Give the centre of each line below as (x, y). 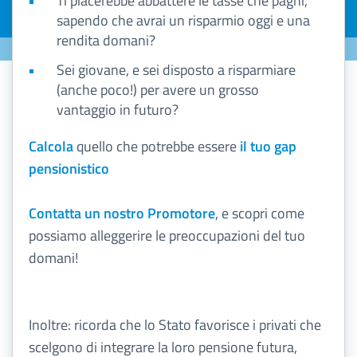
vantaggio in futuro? (118, 110)
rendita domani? (106, 40)
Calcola (51, 146)
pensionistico (69, 169)
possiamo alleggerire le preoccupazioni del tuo (167, 235)
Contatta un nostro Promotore (122, 213)
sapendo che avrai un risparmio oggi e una (183, 20)
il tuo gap (268, 146)
